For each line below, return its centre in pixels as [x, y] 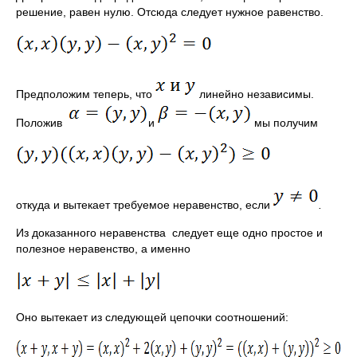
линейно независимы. [255, 94]
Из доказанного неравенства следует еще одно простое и [169, 233]
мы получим [284, 123]
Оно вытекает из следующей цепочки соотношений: [152, 317]
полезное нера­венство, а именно [103, 249]
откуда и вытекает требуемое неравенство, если [145, 205]
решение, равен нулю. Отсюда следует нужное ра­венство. [170, 12]
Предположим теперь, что [86, 94]
